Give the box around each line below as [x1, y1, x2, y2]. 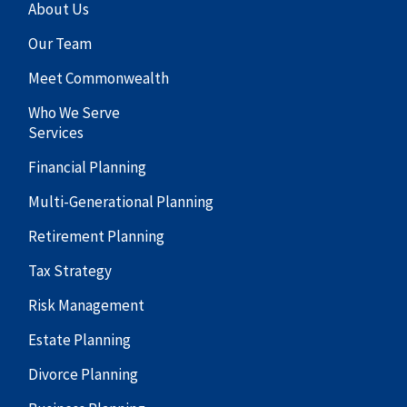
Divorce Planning [28, 363, 139, 384]
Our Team [28, 33, 93, 54]
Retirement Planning [28, 225, 165, 246]
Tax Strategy [28, 260, 113, 281]
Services [28, 122, 84, 143]
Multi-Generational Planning [28, 191, 214, 212]
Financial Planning [28, 156, 147, 177]
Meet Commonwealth [28, 67, 170, 88]
